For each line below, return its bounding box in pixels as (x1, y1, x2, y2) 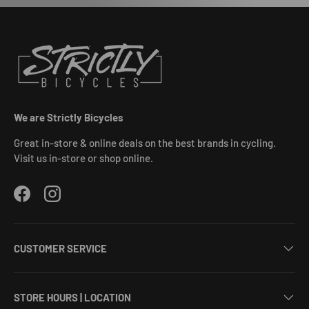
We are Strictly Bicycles (14, 111, 123, 124)
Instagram (51, 194, 98, 207)
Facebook (21, 194, 65, 207)
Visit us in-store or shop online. (14, 152, 153, 165)
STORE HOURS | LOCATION (14, 290, 131, 303)
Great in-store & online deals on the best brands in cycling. (14, 137, 276, 150)
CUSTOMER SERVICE (14, 241, 107, 255)
